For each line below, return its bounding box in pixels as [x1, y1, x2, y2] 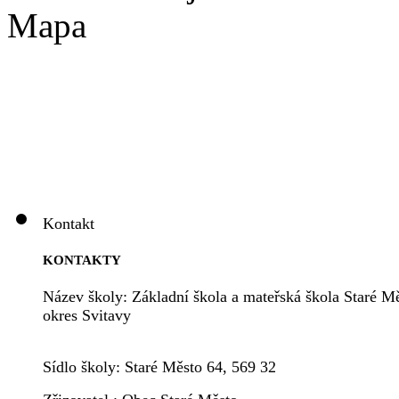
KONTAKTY [43, 252, 121, 267]
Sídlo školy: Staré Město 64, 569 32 [43, 358, 276, 377]
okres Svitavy [43, 306, 131, 325]
